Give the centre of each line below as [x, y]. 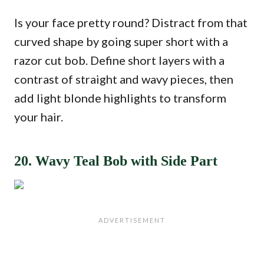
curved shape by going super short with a [121, 41]
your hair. [39, 117]
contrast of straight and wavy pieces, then [124, 79]
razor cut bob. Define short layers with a [119, 60]
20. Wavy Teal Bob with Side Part [116, 161]
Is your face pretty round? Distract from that [131, 22]
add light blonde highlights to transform [120, 98]
